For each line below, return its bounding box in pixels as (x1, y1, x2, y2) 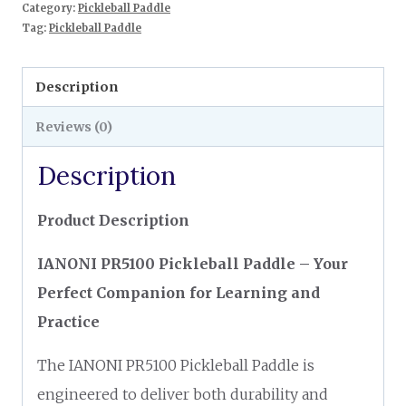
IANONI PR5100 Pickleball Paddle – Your (37, 254, 348, 273)
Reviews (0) (35, 118, 113, 135)
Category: (22, 2, 78, 14)
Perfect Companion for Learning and (37, 283, 320, 302)
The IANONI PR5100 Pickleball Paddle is (37, 355, 314, 374)
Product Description (37, 210, 189, 229)
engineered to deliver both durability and (37, 384, 328, 403)
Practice (37, 312, 100, 331)
